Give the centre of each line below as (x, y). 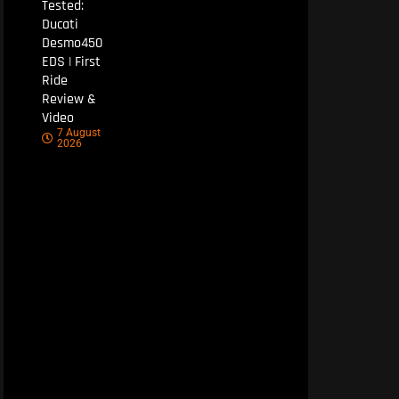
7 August (78, 132)
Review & (69, 99)
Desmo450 (72, 43)
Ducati (60, 24)
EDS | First (71, 61)
